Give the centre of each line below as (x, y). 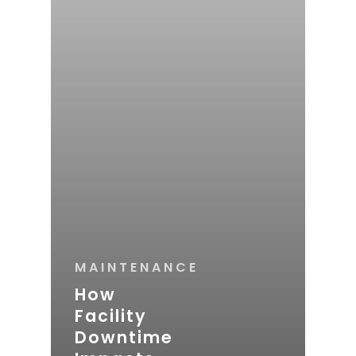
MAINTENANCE (137, 267)
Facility (111, 315)
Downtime (124, 337)
